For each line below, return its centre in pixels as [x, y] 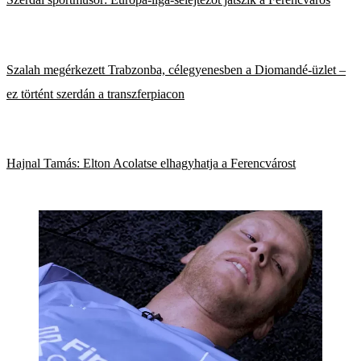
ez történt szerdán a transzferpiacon [95, 93]
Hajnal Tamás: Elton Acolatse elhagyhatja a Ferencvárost [151, 164]
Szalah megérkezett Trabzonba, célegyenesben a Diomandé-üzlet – [176, 69]
